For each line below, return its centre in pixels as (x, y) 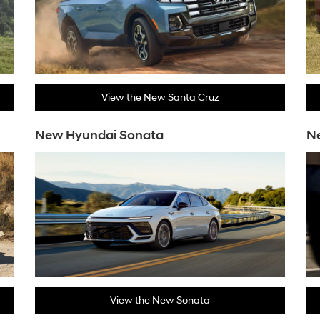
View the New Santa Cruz (160, 97)
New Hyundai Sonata (99, 135)
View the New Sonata (160, 300)
